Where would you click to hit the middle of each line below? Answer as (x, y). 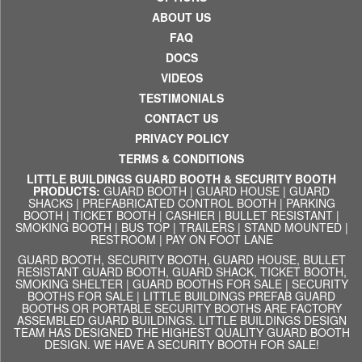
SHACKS (50, 203)
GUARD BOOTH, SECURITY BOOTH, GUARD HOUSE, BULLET (181, 260)
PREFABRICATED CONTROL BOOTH (179, 203)
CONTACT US (181, 118)
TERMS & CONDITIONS (181, 159)
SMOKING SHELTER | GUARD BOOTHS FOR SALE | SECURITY (181, 284)
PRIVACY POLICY (181, 139)
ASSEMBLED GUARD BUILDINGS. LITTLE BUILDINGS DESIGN (181, 320)
